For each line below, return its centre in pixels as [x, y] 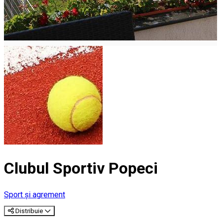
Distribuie [29, 211]
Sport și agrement [35, 194]
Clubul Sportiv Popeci [81, 168]
